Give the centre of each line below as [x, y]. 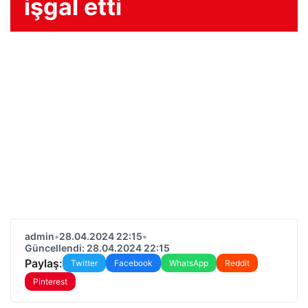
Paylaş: [44, 263]
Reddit [237, 263]
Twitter [84, 263]
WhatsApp [189, 263]
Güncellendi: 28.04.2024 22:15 [97, 248]
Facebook [133, 263]
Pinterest [50, 282]
